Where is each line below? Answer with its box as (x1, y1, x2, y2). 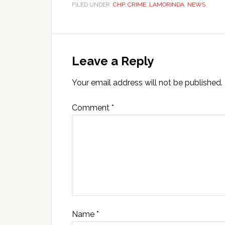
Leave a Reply (72, 54, 154, 68)
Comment (72, 103, 111, 113)
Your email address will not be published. (72, 78, 222, 87)
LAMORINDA (149, 1, 184, 8)
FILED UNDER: (72, 1, 113, 8)
